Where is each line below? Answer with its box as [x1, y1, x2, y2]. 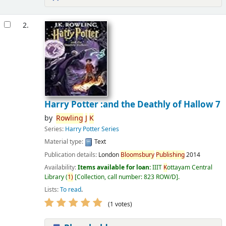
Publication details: [44, 150, 98, 159]
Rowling [55, 113, 83, 124]
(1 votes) [104, 199, 132, 209]
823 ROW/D [143, 172, 176, 182]
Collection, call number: [76, 172, 144, 182]
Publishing [155, 150, 185, 159]
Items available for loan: [77, 162, 152, 172]
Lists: [44, 185, 59, 194]
